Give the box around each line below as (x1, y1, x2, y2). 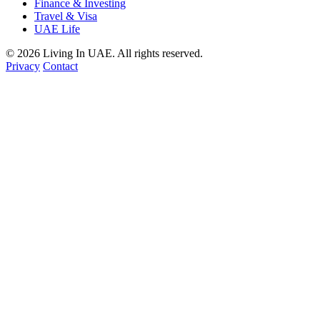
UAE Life (34, 23, 80, 36)
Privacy (6, 60, 40, 73)
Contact (43, 60, 78, 73)
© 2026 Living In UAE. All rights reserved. (6, 47, 203, 60)
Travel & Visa (34, 10, 97, 23)
